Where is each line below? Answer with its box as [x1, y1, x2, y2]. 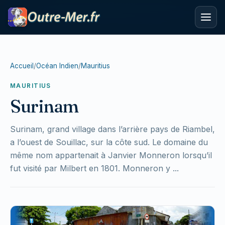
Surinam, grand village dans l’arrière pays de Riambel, [10, 124, 215, 134]
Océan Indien [36, 62, 78, 70]
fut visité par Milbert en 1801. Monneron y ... [10, 163, 179, 173]
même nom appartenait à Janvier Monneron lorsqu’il [10, 150, 212, 160]
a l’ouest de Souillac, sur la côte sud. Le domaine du [10, 137, 208, 147]
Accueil [10, 62, 34, 70]
